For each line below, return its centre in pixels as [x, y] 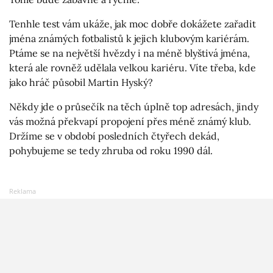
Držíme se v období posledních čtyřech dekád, [114, 136]
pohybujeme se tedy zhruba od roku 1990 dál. [111, 151]
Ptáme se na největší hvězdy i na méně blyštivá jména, [129, 53]
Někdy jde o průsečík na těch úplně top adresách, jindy [134, 107]
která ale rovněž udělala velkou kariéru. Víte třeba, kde [133, 68]
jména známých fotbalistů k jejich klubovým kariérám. [129, 39]
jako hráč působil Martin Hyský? [81, 83]
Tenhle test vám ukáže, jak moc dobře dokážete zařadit [133, 24]
